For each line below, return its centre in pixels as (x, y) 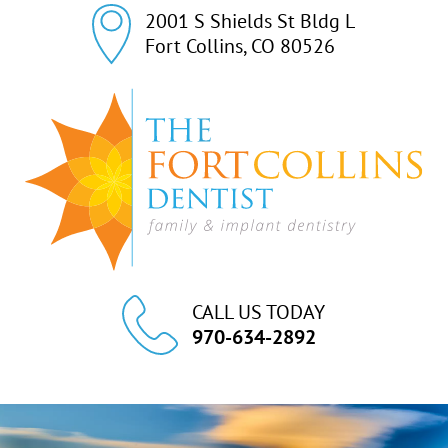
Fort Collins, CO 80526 (239, 45)
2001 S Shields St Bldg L (249, 20)
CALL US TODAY (259, 312)
